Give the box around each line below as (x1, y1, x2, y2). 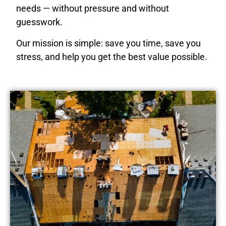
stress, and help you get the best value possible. (16, 51, 207, 62)
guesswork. (16, 17, 63, 28)
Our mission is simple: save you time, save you (16, 37, 201, 48)
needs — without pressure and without (16, 3, 169, 14)
